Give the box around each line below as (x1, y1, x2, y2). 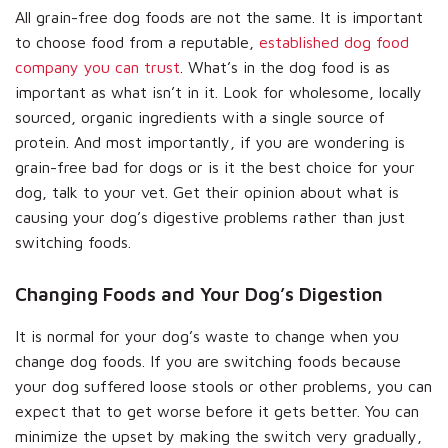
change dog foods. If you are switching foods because (15, 351, 401, 370)
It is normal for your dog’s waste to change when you (15, 326, 399, 345)
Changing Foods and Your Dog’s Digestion (15, 282, 383, 305)
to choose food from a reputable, (15, 32, 259, 51)
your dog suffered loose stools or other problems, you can (15, 376, 432, 395)
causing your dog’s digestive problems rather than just (15, 207, 405, 226)
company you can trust (15, 57, 180, 76)
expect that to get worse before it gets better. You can (15, 401, 419, 420)
